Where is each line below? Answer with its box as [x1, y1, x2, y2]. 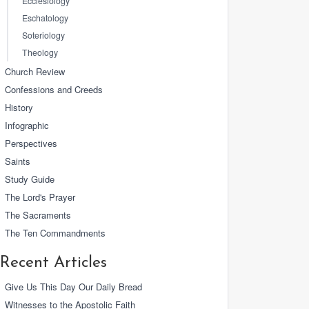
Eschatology [22, 12, 68, 24]
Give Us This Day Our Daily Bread [5, 280, 142, 293]
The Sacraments [5, 208, 71, 221]
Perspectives [5, 137, 57, 150]
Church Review [5, 65, 65, 78]
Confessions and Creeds [5, 83, 103, 96]
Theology [22, 46, 58, 59]
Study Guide [5, 172, 54, 186]
